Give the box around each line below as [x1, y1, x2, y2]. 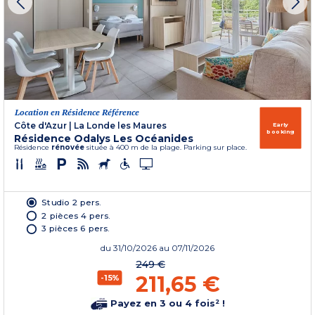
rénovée [51, 143, 84, 153]
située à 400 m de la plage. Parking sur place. [84, 143, 247, 153]
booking [266, 128, 295, 136]
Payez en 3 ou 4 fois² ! [107, 297, 225, 309]
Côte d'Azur [14, 120, 67, 131]
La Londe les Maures [74, 120, 167, 131]
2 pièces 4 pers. [41, 210, 110, 221]
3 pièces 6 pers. [41, 223, 110, 234]
